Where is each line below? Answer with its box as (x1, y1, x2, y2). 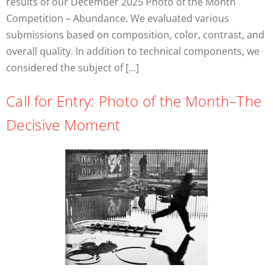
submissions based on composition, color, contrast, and (6, 28, 264, 42)
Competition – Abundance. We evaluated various (6, 12, 229, 26)
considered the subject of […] (6, 61, 139, 75)
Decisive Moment (6, 114, 121, 135)
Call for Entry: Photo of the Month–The (6, 90, 262, 111)
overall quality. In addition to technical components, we (6, 44, 260, 58)
